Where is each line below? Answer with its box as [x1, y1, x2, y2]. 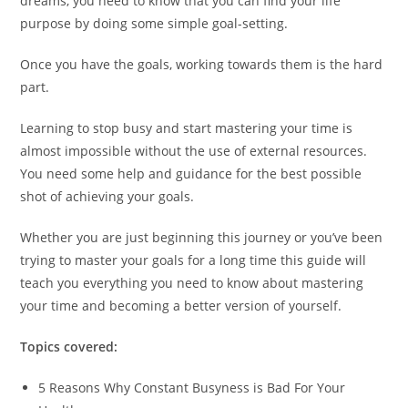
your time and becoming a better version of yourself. [20, 297, 342, 315]
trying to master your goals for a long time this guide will [20, 251, 367, 270]
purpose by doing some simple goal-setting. [20, 15, 289, 33]
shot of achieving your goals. [20, 188, 195, 206]
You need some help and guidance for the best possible [20, 165, 362, 183]
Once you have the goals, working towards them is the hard [20, 56, 383, 74]
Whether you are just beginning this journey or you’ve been [20, 229, 383, 247]
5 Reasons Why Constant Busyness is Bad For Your [38, 379, 346, 397]
